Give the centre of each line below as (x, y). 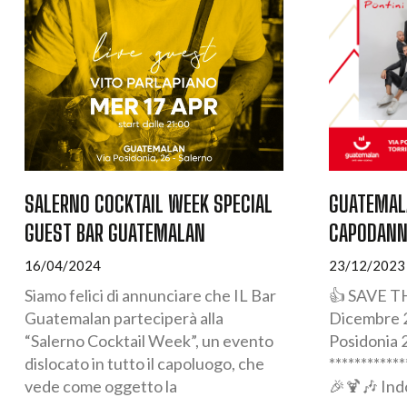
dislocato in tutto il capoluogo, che (144, 363)
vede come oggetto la (101, 386)
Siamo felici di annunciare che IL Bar (150, 295)
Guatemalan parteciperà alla (124, 318)
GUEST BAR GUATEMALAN (115, 232)
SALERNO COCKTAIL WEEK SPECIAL (149, 203)
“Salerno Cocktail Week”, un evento (149, 340)
